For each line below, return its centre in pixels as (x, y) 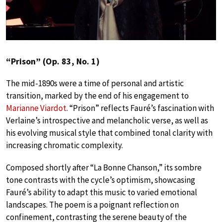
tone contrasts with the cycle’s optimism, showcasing (101, 180)
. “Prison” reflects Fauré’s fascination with (140, 108)
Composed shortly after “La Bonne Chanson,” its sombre (104, 167)
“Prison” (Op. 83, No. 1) (53, 61)
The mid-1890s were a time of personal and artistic (95, 83)
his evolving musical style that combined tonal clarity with (109, 133)
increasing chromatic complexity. (64, 145)
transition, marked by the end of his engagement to (97, 95)
